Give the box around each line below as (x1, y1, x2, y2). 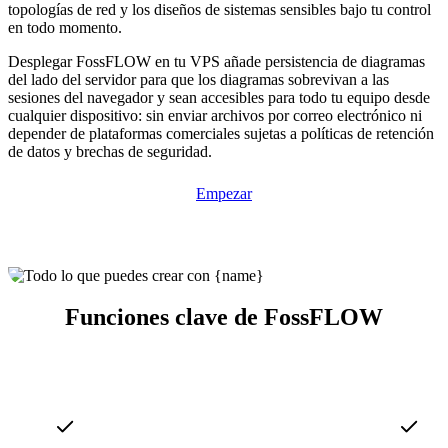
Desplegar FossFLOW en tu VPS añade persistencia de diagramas (8, 52, 425, 70)
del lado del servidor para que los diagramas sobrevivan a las (8, 70, 389, 88)
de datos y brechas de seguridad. (8, 142, 212, 160)
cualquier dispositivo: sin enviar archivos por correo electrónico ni (8, 106, 422, 124)
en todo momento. (8, 18, 122, 36)
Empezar (196, 184, 252, 202)
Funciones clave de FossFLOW (65, 304, 383, 331)
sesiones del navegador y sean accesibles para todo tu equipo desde (8, 88, 430, 106)
